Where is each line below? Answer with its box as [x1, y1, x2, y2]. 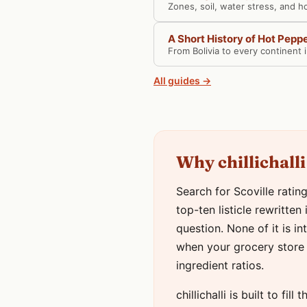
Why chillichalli [176, 152, 306, 172]
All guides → [153, 75, 211, 86]
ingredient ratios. [176, 258, 264, 272]
